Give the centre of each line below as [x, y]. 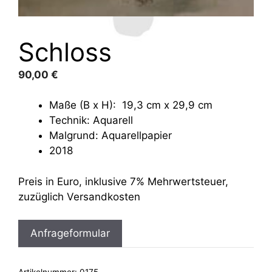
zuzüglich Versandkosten [79, 196]
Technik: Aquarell [91, 121]
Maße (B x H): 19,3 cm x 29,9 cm [131, 105]
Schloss [65, 52]
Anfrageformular [70, 233]
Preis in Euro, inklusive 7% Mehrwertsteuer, [123, 181]
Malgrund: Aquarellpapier [110, 136]
